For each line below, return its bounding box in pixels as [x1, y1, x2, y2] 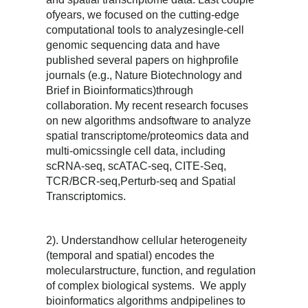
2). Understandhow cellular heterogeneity [46, 234, 247, 246]
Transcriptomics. [46, 190, 126, 202]
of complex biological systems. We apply [46, 279, 247, 291]
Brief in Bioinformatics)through [46, 84, 194, 96]
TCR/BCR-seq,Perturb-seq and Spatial [46, 175, 236, 187]
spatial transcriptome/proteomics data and [46, 129, 250, 142]
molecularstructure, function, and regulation [46, 264, 256, 276]
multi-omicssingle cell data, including [46, 144, 226, 157]
